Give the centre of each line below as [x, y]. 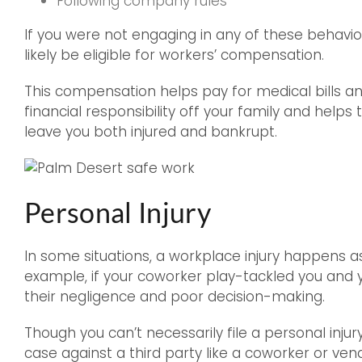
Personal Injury [118, 212]
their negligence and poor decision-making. [175, 297]
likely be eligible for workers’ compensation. [174, 55]
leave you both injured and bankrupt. [151, 132]
